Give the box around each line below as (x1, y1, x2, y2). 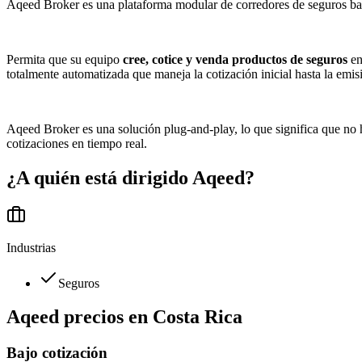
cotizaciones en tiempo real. (6, 136, 147, 150)
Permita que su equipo (6, 52, 123, 66)
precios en (64, 306, 148, 328)
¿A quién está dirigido (6, 166, 188, 188)
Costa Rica (153, 306, 242, 328)
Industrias (6, 240, 56, 255)
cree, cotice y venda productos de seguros (123, 52, 347, 66)
